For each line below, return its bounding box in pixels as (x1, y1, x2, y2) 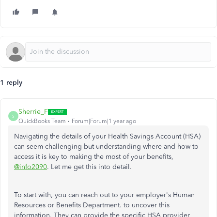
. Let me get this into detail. (47, 163, 132, 171)
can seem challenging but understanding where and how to (14, 142, 199, 151)
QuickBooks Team (18, 118, 66, 124)
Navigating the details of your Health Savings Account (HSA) (14, 132, 201, 140)
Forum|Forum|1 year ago (72, 118, 136, 124)
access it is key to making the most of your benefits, (14, 153, 173, 161)
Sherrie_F (18, 108, 48, 116)
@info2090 (14, 163, 47, 171)
